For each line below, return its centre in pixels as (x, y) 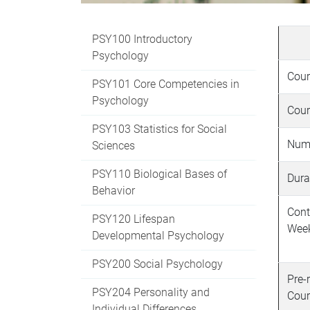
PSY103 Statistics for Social (159, 129)
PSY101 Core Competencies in (166, 84)
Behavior (113, 190)
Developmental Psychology (158, 235)
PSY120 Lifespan (134, 219)
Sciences (113, 145)
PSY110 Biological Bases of (159, 174)
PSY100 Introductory (142, 39)
